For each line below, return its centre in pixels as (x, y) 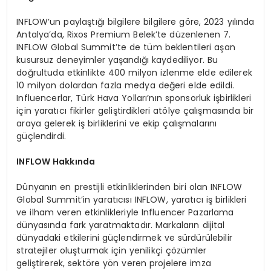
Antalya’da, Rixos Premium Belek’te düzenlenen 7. (124, 35)
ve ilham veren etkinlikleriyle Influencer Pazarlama (125, 213)
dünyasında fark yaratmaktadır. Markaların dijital (121, 225)
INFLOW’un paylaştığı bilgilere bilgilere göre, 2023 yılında (135, 22)
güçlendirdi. (41, 136)
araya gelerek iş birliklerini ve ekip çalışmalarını (117, 124)
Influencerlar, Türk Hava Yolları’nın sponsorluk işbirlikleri (134, 98)
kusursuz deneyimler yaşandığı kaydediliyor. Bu (117, 60)
